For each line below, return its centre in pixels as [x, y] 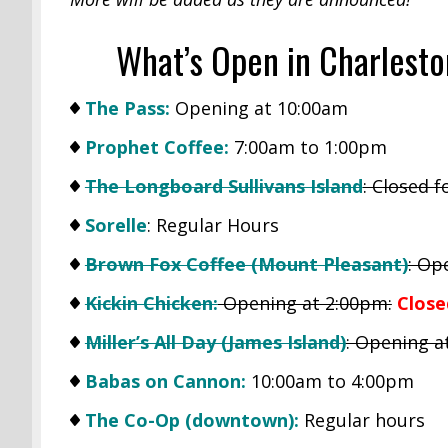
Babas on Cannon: [165, 380]
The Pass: [127, 107]
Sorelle [115, 224]
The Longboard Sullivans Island [223, 185]
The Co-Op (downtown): [191, 419]
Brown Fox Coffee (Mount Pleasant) [246, 263]
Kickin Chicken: [151, 302]
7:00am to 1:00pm [307, 146]
